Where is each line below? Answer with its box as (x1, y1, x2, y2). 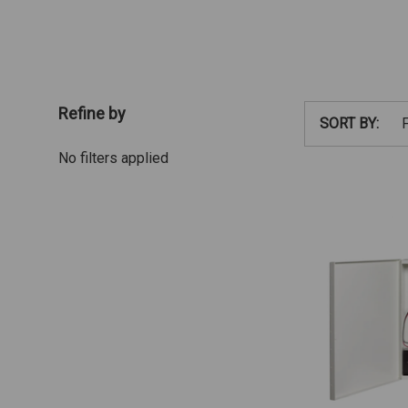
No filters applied (58, 148, 168, 167)
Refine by (58, 103, 126, 123)
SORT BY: (320, 114, 379, 132)
